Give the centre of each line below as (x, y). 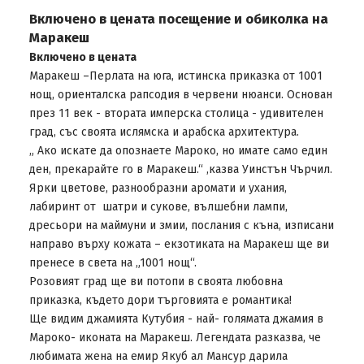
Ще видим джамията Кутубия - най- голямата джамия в (176, 319)
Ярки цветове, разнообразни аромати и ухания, (158, 188)
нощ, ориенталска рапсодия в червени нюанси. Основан (180, 95)
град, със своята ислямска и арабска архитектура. (164, 132)
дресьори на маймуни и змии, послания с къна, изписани (181, 225)
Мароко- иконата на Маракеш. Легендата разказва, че (175, 338)
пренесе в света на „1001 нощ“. (113, 263)
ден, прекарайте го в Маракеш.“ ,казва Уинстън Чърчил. (180, 169)
